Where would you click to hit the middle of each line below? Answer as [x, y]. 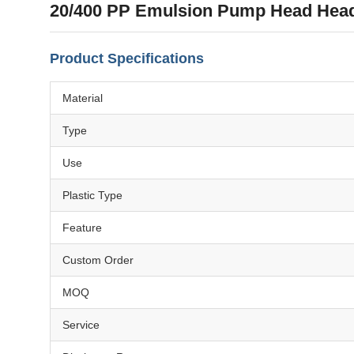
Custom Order [98, 260]
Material [83, 98]
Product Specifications [127, 58]
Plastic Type [92, 195]
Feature [82, 228]
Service [81, 325]
